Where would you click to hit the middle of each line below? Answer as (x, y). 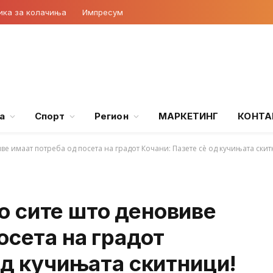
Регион (112, 116)
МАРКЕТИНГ (188, 116)
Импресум (103, 12)
